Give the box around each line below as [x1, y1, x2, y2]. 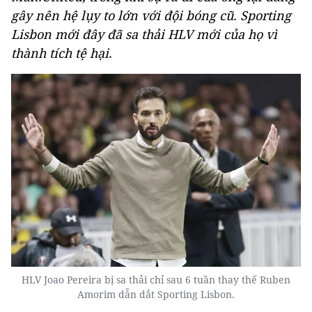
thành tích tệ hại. [11, 45, 112, 61]
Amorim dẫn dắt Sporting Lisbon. [77, 288, 235, 302]
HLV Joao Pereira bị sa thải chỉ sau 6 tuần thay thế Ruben [22, 273, 290, 287]
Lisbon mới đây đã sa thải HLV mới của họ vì [11, 26, 277, 42]
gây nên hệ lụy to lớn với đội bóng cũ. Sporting [11, 7, 291, 24]
